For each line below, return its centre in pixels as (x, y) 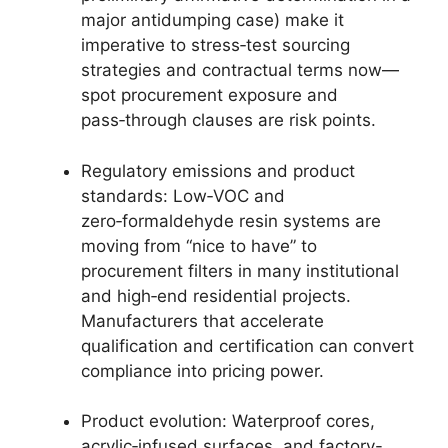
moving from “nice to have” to (199, 245)
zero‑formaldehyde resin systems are (231, 220)
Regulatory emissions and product (218, 170)
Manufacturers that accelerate (202, 320)
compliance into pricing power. (202, 370)
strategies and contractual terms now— (240, 70)
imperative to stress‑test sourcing (215, 45)
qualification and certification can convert (247, 345)
